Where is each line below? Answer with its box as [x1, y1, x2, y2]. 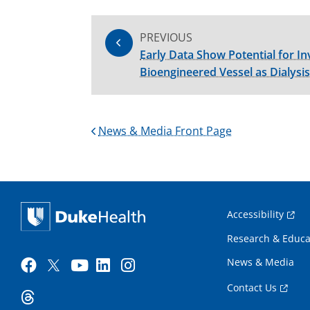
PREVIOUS [140, 30, 192, 45]
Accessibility [227, 208, 284, 221]
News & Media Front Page [98, 123, 232, 138]
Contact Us [227, 281, 277, 294]
